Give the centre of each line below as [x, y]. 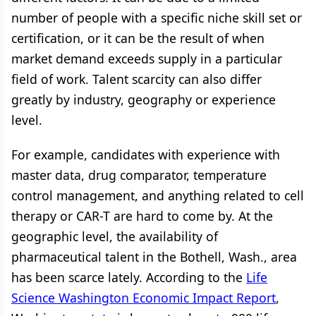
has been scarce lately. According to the [129, 277]
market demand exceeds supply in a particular [147, 59]
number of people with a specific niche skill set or [157, 18]
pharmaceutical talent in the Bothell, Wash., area [154, 257]
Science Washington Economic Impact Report [144, 298]
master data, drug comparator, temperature [139, 175]
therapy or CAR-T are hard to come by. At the [142, 216]
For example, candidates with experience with [146, 154]
